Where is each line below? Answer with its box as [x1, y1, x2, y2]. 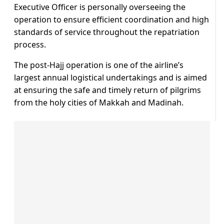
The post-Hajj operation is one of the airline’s [14, 59, 183, 71]
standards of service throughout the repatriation [14, 26, 199, 38]
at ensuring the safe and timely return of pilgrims [14, 84, 201, 96]
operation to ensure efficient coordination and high [14, 14, 209, 25]
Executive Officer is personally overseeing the [14, 1, 185, 13]
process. [14, 39, 46, 50]
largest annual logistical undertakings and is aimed [14, 72, 207, 83]
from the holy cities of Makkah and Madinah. [14, 97, 183, 108]
